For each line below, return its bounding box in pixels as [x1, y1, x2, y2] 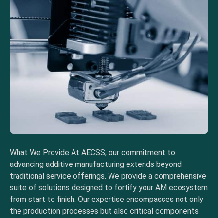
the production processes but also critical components [10, 206, 199, 216]
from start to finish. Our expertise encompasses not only [10, 195, 203, 204]
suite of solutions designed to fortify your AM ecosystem [10, 183, 208, 193]
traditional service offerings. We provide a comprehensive [10, 171, 206, 181]
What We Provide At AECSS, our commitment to [10, 148, 175, 158]
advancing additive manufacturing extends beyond [10, 160, 182, 169]
